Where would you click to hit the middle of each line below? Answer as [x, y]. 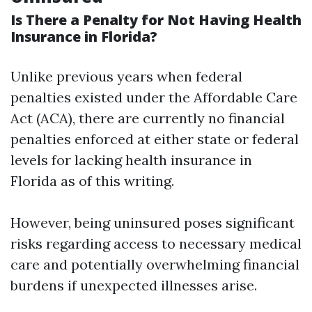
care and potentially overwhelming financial [155, 264]
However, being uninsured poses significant [153, 223]
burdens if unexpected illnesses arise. [134, 285]
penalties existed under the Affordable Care [154, 97]
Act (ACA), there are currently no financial [148, 118]
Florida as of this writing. [92, 181]
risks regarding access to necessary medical [156, 243]
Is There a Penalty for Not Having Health [156, 20]
